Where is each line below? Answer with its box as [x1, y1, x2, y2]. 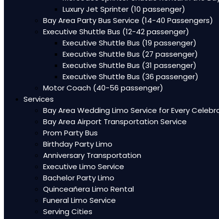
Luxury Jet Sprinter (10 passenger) [63, 4, 185, 14]
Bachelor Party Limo [43, 173, 114, 183]
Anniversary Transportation [43, 150, 141, 160]
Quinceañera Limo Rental [43, 184, 134, 194]
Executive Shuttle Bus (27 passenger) [63, 49, 198, 59]
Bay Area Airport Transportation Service [43, 116, 187, 127]
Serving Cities [43, 206, 92, 217]
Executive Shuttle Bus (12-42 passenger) [43, 26, 189, 37]
